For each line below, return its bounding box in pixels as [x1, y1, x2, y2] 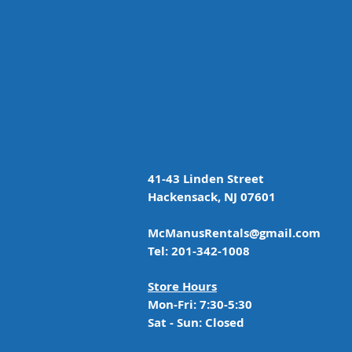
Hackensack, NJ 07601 [148, 189, 276, 205]
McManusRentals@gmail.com [148, 225, 321, 241]
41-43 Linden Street [148, 170, 267, 187]
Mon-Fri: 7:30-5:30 [148, 296, 252, 313]
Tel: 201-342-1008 [148, 243, 250, 259]
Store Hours [148, 278, 217, 295]
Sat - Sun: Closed [148, 314, 244, 331]
